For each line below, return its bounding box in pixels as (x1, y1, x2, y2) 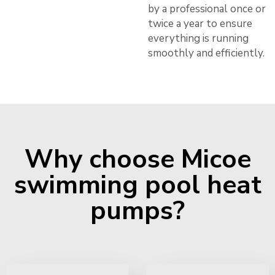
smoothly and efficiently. (148, 45, 265, 60)
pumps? (90, 193, 185, 228)
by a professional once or (148, 1, 266, 16)
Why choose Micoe (24, 141, 251, 177)
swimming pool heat (14, 167, 261, 203)
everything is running (148, 31, 249, 45)
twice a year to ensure (148, 16, 252, 31)
